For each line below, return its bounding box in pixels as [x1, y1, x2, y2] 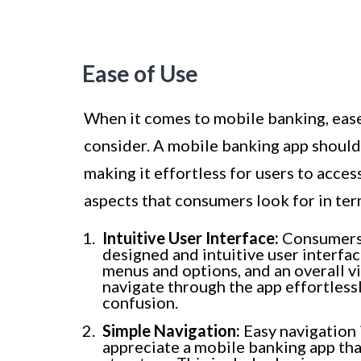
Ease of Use [82, 60, 198, 88]
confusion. [102, 293, 178, 313]
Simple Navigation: [102, 321, 240, 341]
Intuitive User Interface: [102, 228, 279, 248]
